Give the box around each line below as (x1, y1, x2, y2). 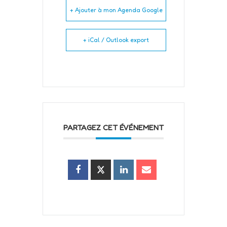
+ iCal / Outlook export (83, 35, 149, 44)
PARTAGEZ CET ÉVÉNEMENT (63, 122, 164, 132)
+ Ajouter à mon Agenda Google (69, 6, 163, 14)
